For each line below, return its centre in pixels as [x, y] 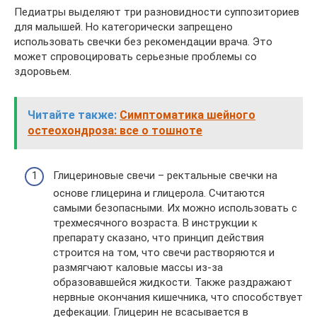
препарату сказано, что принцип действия [158, 238]
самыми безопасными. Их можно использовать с [175, 208]
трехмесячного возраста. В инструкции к [155, 223]
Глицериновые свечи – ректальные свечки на [165, 176]
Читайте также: [72, 115]
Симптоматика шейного [188, 115]
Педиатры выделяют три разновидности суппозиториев [157, 12]
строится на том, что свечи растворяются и [164, 253]
